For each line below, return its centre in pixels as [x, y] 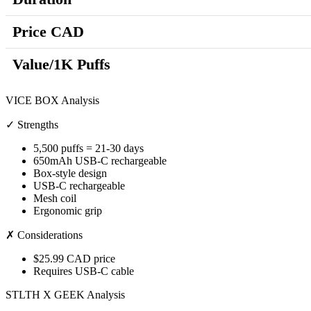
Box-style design [70, 174]
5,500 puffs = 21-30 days [89, 149]
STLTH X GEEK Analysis [65, 295]
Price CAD [48, 32]
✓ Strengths [32, 125]
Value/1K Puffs [61, 65]
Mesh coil [55, 199]
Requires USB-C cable [84, 271]
